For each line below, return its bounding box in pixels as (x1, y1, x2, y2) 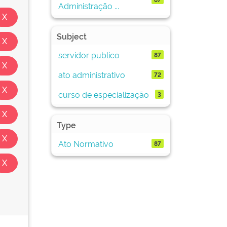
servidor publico (58, 49, 120, 60)
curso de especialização (58, 88, 149, 100)
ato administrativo (58, 68, 125, 80)
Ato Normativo (58, 137, 113, 149)
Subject (57, 30, 87, 42)
